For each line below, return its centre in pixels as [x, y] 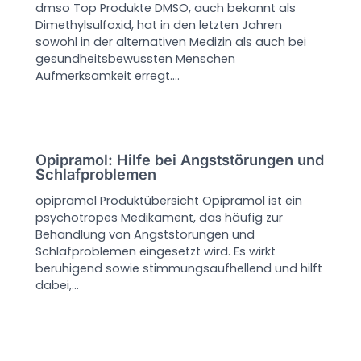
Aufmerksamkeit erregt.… [108, 75]
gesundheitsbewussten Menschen [136, 58]
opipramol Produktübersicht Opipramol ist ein [169, 201]
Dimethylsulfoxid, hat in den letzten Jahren [159, 25]
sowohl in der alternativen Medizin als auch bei [171, 41]
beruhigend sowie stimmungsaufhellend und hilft [179, 269]
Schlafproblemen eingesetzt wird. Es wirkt [156, 252]
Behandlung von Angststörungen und [145, 235]
